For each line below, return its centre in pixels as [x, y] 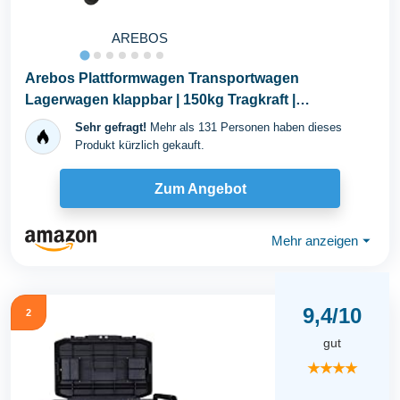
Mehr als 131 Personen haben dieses [244, 127]
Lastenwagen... [76, 121]
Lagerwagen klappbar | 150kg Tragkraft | [160, 100]
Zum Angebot [200, 188]
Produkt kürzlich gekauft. [140, 145]
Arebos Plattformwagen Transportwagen [162, 78]
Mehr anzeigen [315, 240]
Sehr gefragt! [111, 127]
